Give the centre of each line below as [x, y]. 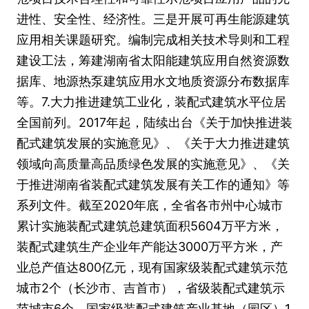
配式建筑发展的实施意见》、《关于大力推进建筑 [153, 143]
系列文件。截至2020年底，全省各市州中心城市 [150, 205]
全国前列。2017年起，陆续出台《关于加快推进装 [154, 122]
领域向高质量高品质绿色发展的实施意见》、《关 [153, 164]
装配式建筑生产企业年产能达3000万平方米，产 [150, 247]
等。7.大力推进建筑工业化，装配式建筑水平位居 [151, 102]
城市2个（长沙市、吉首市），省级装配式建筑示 [151, 288]
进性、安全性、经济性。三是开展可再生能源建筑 [153, 19]
